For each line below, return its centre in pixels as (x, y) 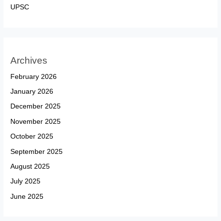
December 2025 (36, 107)
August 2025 (30, 166)
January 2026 (32, 91)
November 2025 (36, 121)
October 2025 (32, 137)
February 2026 (34, 76)
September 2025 (37, 151)
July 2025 (26, 182)
